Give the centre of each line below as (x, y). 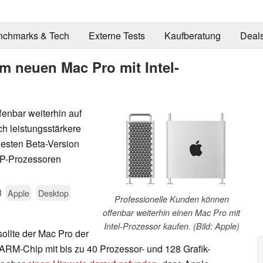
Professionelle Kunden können (171, 199)
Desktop (53, 193)
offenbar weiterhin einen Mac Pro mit (171, 212)
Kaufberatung (192, 36)
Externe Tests (117, 36)
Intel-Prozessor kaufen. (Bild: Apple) (171, 226)
